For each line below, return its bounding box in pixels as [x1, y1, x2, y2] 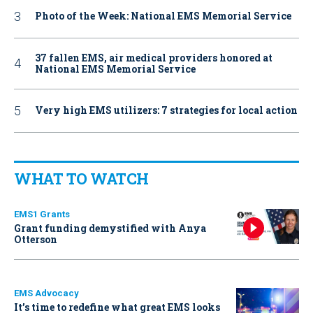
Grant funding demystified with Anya [14, 221, 206, 235]
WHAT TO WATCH [14, 168, 149, 189]
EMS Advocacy [14, 287, 79, 298]
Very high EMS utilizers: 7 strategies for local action [35, 103, 298, 117]
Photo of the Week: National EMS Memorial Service [35, 9, 291, 23]
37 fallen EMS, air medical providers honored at [35, 50, 272, 64]
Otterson [14, 232, 57, 246]
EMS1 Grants [14, 208, 70, 219]
